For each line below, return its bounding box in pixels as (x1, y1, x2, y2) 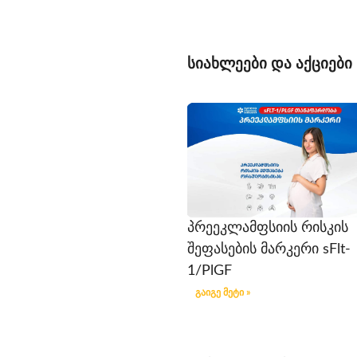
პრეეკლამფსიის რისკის (187, 221, 349, 236)
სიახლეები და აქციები (187, 57, 353, 73)
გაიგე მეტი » (195, 288, 251, 298)
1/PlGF (187, 264, 233, 279)
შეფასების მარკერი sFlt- (187, 242, 351, 257)
